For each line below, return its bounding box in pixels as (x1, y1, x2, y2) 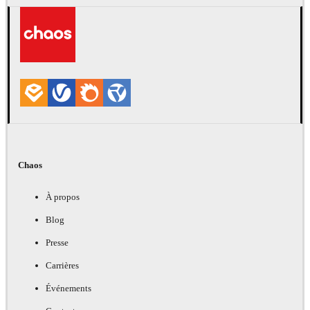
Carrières (46, 259, 79, 271)
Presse (46, 237, 69, 248)
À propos (46, 191, 80, 202)
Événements (46, 282, 91, 293)
